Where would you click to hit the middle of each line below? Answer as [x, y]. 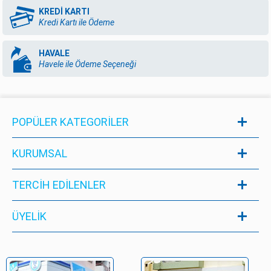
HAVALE [54, 54]
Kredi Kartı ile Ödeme [77, 23]
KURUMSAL [40, 153]
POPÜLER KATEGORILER [70, 122]
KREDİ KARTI [64, 12]
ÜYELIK [29, 216]
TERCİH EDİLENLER [59, 184]
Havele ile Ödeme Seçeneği [88, 64]
